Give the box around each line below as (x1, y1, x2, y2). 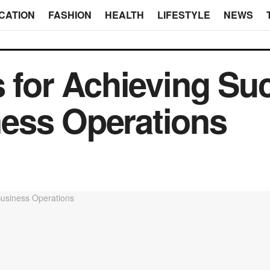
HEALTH (104, 8, 144, 22)
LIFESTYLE (157, 8, 210, 22)
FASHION (48, 8, 92, 22)
